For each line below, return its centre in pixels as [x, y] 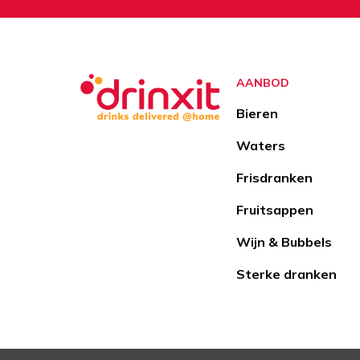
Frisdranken [274, 178]
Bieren [257, 114]
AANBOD [263, 83]
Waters [261, 146]
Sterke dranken [286, 274]
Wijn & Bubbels [284, 242]
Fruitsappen [275, 210]
